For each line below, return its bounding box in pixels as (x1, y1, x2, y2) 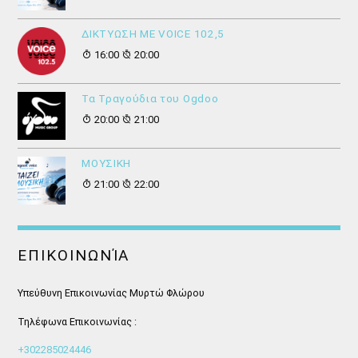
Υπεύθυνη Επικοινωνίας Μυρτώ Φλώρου (18, 287, 205, 300)
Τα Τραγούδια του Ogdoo (82, 93, 219, 105)
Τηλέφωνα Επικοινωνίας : (18, 315, 137, 328)
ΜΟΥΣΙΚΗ (82, 157, 132, 170)
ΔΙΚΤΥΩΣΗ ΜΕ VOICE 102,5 (82, 28, 225, 41)
